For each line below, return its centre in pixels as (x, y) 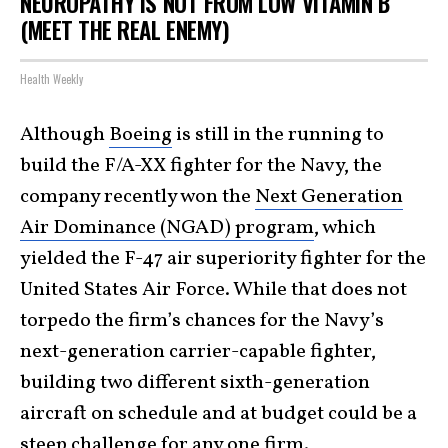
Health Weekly (51, 78)
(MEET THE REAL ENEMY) (125, 30)
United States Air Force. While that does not (213, 289)
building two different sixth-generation (195, 382)
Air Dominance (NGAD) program (167, 227)
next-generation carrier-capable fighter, (198, 351)
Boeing (140, 134)
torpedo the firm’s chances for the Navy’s (202, 320)
